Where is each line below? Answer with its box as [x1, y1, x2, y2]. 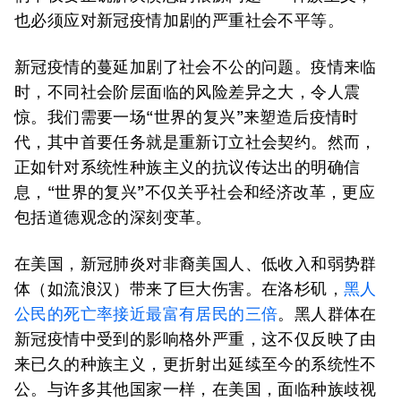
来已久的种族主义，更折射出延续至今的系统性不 [14, 354, 377, 373]
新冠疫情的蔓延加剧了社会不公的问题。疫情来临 [14, 57, 377, 76]
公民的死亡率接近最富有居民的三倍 [14, 304, 278, 323]
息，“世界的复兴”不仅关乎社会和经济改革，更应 [14, 183, 376, 201]
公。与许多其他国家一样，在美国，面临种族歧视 [14, 380, 377, 398]
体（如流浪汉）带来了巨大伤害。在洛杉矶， [14, 279, 344, 298]
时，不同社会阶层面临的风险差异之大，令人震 [14, 82, 361, 101]
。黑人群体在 [277, 304, 377, 323]
